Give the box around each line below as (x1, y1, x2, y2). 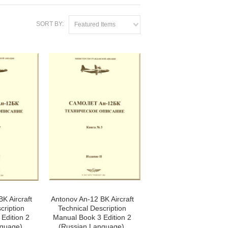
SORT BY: (36, 20, 64, 27)
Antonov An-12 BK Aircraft (50, 195, 134, 203)
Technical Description (58, 204, 126, 212)
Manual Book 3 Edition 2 (53, 213, 131, 221)
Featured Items (74, 21, 116, 28)
